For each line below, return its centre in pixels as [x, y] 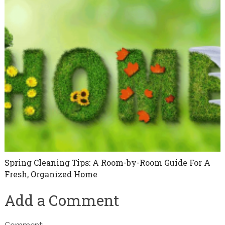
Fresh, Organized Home [51, 174]
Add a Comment [62, 200]
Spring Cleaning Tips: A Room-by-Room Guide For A [107, 162]
